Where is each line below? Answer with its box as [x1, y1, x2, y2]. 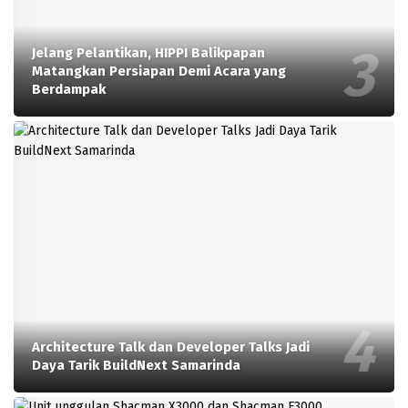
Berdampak [32, 80, 106, 97]
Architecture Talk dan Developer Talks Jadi [32, 339, 310, 356]
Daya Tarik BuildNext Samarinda [32, 357, 240, 374]
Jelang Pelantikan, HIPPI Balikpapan [32, 44, 265, 61]
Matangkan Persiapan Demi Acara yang [32, 62, 286, 79]
